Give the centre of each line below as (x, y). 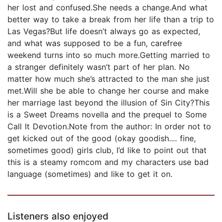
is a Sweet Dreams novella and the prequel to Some (107, 115)
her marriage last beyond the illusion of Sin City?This (109, 103)
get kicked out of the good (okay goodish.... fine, (102, 139)
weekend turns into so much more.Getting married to (109, 55)
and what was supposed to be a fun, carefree (95, 43)
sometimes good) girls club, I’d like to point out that (107, 150)
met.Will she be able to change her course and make (108, 91)
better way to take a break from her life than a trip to (111, 20)
